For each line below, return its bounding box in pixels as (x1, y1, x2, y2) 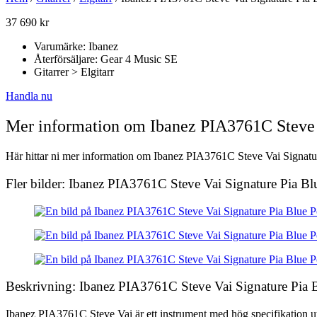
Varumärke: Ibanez (34, 40, 118, 53)
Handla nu (6, 90, 52, 103)
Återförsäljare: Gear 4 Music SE (34, 53, 178, 66)
